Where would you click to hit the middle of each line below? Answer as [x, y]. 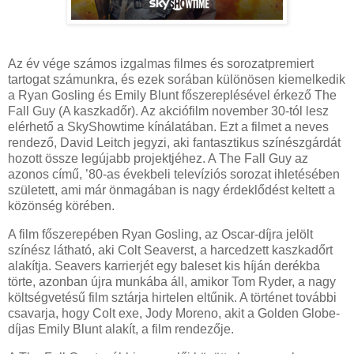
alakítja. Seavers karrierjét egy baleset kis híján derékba [164, 266]
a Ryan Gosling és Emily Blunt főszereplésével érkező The [172, 96]
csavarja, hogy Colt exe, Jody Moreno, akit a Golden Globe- [174, 314]
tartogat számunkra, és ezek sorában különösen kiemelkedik [177, 80]
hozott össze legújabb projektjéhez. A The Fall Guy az [158, 159]
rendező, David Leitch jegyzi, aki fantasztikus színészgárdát [174, 143]
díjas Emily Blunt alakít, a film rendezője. [121, 330]
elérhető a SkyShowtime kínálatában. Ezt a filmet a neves [168, 127]
